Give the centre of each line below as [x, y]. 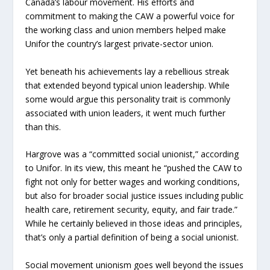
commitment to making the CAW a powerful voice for [130, 16]
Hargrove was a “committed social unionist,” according [132, 154]
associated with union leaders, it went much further [126, 113]
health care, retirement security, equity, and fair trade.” [132, 210]
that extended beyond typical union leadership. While [128, 85]
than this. [43, 127]
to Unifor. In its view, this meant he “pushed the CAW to [134, 168]
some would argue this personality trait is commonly [128, 99]
